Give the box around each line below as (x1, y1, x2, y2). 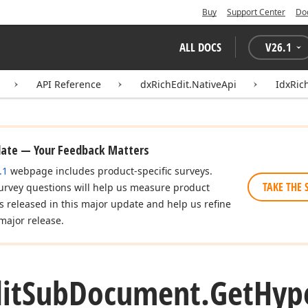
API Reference (36, 78, 101, 91)
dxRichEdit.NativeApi (140, 78, 236, 91)
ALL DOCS (179, 39, 221, 55)
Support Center (227, 6, 285, 18)
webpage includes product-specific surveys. (8, 164, 212, 177)
